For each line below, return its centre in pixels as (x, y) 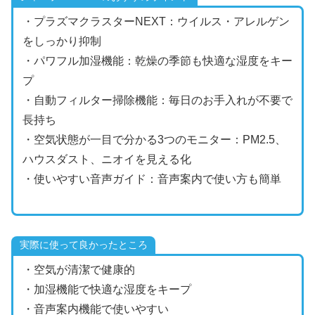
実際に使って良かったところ (83, 244)
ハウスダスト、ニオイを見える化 (107, 159)
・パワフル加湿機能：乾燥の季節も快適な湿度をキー (157, 61)
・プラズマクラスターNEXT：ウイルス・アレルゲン (156, 21)
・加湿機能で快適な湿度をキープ (107, 290)
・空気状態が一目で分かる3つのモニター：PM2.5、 (154, 140)
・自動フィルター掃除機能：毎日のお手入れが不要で (157, 100)
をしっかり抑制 (62, 41)
